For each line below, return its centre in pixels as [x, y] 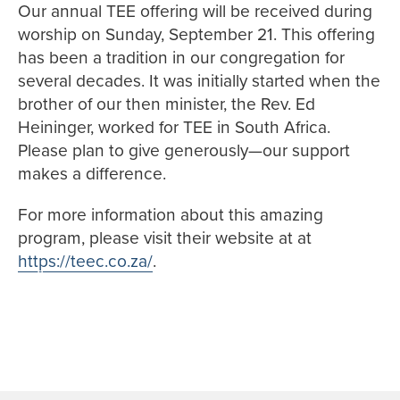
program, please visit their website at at [165, 238]
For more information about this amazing [171, 215]
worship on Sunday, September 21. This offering [196, 34]
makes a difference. [92, 174]
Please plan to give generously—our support [184, 150]
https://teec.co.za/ [85, 261]
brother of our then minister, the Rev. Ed [167, 104]
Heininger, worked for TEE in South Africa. [174, 127]
